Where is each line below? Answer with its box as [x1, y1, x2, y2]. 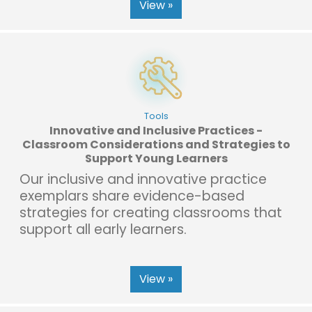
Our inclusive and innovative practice [19, 169, 267, 189]
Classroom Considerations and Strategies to [22, 136, 290, 153]
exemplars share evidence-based [19, 186, 244, 205]
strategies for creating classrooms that [19, 203, 282, 222]
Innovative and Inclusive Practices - [49, 122, 263, 139]
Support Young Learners [84, 150, 228, 166]
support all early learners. [19, 219, 187, 239]
